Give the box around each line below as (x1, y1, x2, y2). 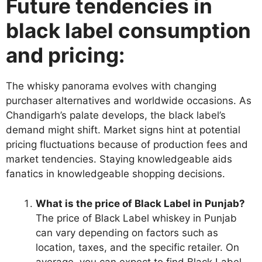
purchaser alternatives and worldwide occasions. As (6, 95, 251, 107)
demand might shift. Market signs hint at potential (6, 124, 240, 136)
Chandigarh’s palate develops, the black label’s (6, 109, 226, 122)
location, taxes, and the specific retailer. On (36, 241, 239, 253)
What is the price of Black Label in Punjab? (36, 197, 247, 209)
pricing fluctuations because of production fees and (6, 139, 248, 151)
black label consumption (6, 18, 251, 43)
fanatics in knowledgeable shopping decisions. (6, 168, 225, 180)
